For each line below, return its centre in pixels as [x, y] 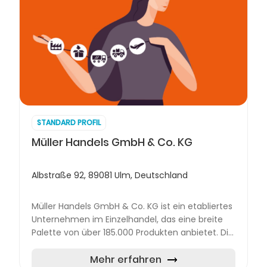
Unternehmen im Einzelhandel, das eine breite [127, 219]
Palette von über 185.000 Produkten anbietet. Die [133, 232]
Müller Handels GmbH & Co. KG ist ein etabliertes [132, 206]
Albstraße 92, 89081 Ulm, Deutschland [110, 175]
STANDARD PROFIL [69, 122]
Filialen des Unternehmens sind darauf [111, 245]
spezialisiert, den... [68, 258]
